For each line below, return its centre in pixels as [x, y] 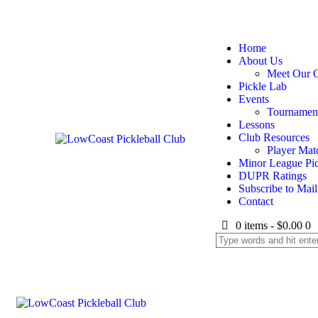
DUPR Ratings [272, 176]
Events [253, 99]
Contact [256, 201]
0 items [251, 225]
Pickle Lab [262, 86]
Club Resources [274, 137]
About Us [260, 61]
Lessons [256, 125]
